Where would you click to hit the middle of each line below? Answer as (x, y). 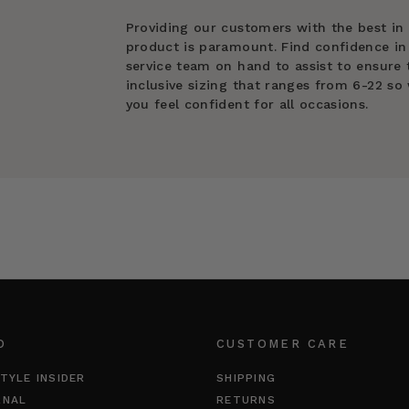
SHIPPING (246, 378)
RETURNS (246, 400)
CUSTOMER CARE (283, 344)
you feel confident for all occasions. (247, 105)
